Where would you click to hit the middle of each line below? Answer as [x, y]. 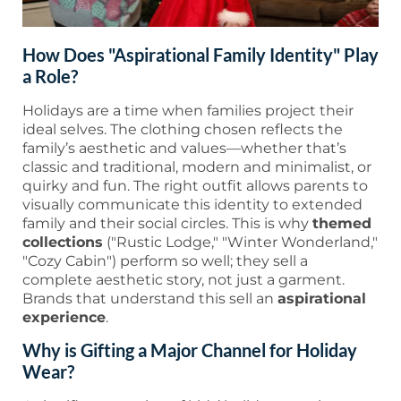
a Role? [50, 76]
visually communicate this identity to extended [192, 204]
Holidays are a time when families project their [188, 110]
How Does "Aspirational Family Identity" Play [200, 54]
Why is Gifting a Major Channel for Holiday [190, 350]
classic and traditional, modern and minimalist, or [197, 166]
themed [342, 223]
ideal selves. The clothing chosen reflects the [183, 129]
